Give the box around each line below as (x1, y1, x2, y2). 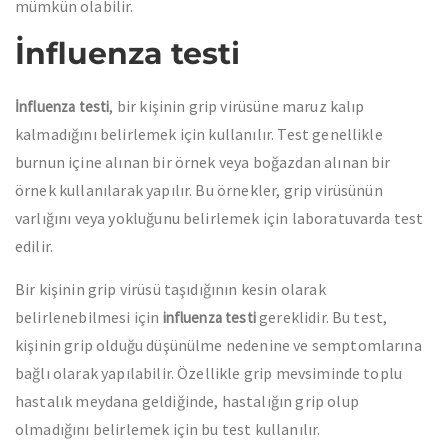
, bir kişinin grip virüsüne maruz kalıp (109, 96, 365, 116)
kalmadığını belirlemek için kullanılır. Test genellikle (15, 124, 383, 144)
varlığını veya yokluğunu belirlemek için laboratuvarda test (15, 208, 424, 228)
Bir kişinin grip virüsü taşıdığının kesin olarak (15, 279, 326, 299)
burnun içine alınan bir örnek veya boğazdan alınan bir (15, 152, 391, 172)
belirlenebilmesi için (15, 307, 163, 327)
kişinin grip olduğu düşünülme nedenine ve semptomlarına (15, 335, 422, 355)
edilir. (15, 236, 54, 256)
